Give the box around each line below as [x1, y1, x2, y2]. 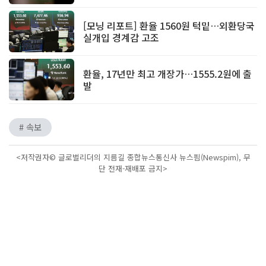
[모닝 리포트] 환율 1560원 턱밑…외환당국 [83, 18, 255, 33]
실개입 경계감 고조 [83, 30, 159, 45]
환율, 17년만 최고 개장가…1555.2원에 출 [83, 66, 252, 81]
